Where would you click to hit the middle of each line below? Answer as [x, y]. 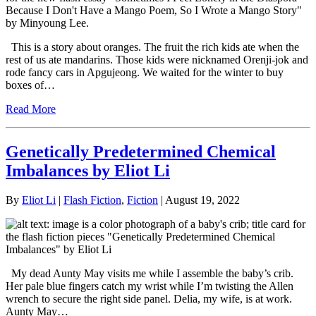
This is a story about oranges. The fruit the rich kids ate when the [152, 47]
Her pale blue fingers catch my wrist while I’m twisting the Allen [150, 286]
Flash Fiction [92, 200]
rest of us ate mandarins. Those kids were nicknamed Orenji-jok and [157, 59]
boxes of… [30, 85]
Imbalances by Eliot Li [88, 170]
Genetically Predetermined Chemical [141, 151]
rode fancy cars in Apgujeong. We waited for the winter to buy [145, 72]
